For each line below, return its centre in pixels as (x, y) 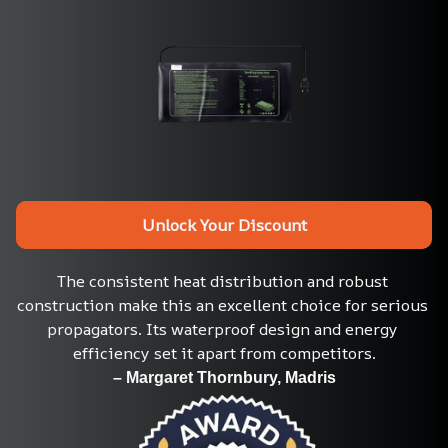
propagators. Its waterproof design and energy (222, 329)
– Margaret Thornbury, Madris (224, 378)
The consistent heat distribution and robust (222, 281)
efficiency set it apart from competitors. (224, 353)
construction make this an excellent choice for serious (222, 305)
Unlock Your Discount (224, 224)
